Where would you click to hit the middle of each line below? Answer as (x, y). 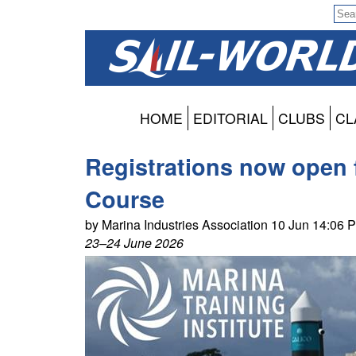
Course (125, 199)
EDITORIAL (230, 118)
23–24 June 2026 (134, 243)
